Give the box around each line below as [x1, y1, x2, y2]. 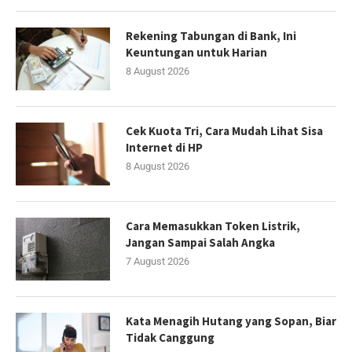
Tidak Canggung [126, 329, 214, 345]
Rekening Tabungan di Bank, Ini [126, 27, 296, 43]
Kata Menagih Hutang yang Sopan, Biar [126, 313, 336, 328]
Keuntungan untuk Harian [126, 44, 267, 60]
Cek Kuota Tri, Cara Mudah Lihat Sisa [126, 123, 323, 138]
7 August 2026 [126, 255, 189, 267]
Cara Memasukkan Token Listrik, [126, 218, 300, 233]
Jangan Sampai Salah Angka [126, 234, 275, 250]
